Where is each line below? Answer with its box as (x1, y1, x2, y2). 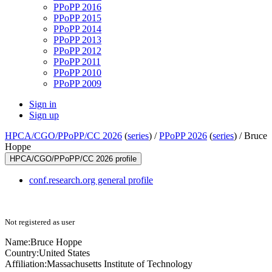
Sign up (29, 110, 59, 121)
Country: (5, 248, 39, 259)
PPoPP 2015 (53, 13, 101, 24)
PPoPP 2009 (53, 78, 101, 89)
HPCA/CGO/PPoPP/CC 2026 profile (10, 154, 137, 164)
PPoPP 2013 (53, 35, 101, 46)
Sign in (29, 99, 56, 110)
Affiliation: (5, 259, 47, 270)
